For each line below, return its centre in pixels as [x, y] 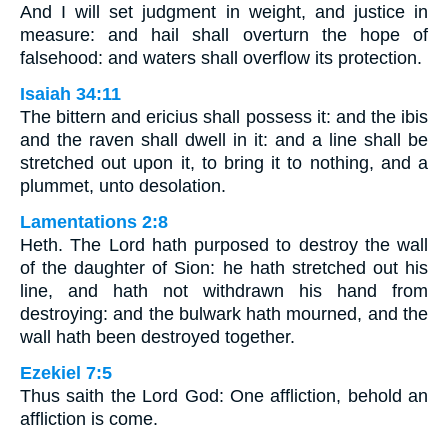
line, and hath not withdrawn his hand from [224, 290]
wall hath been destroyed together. [157, 336]
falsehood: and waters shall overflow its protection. [221, 57]
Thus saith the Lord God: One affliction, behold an [224, 395]
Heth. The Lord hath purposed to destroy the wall [224, 244]
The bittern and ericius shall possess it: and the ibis [224, 116]
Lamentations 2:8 [94, 221]
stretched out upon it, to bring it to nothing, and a [224, 162]
